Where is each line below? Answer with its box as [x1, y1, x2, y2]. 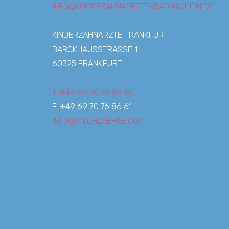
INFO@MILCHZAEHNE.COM [52, 116, 144, 126]
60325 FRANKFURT [52, 58, 122, 68]
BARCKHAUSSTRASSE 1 [52, 44, 134, 54]
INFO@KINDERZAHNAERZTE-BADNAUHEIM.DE [52, 1, 213, 11]
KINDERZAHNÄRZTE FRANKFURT [52, 30, 168, 40]
